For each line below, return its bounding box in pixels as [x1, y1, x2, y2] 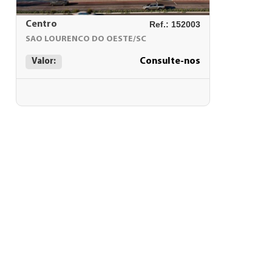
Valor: [32, 57, 56, 66]
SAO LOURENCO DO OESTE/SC [25, 35, 146, 44]
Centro [25, 19, 57, 29]
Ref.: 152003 [149, 19, 200, 29]
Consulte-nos [140, 56, 200, 66]
